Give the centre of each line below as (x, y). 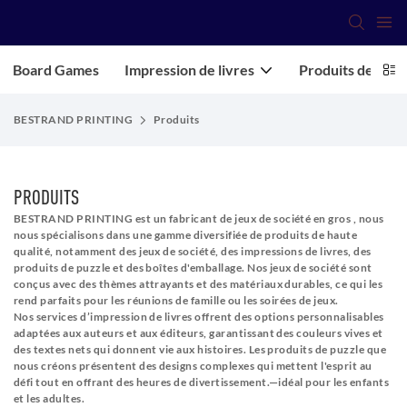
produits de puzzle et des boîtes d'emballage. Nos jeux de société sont (193, 268)
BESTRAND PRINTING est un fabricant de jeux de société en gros (184, 219)
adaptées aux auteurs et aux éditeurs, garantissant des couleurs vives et (199, 333)
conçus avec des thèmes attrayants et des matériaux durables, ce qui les (199, 284)
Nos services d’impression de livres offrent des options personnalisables (199, 317)
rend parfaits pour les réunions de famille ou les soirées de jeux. (178, 301)
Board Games (56, 69)
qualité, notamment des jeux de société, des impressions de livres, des (193, 252)
